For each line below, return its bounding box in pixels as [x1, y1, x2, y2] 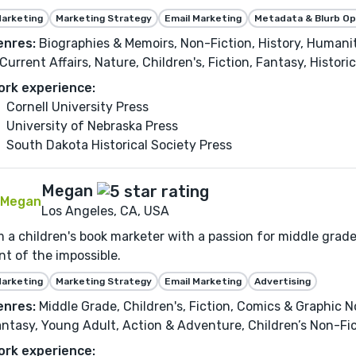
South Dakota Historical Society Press [6, 137, 232, 153]
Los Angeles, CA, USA [41, 203, 169, 219]
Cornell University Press [6, 99, 149, 115]
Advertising [254, 276, 311, 288]
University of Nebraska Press [6, 118, 178, 134]
